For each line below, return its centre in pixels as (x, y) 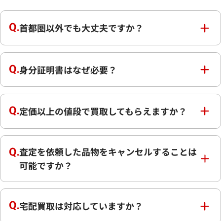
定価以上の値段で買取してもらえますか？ (103, 111)
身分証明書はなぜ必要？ (68, 69)
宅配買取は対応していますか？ (81, 206)
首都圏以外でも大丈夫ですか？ (81, 28)
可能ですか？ (46, 166)
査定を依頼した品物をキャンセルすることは (108, 152)
